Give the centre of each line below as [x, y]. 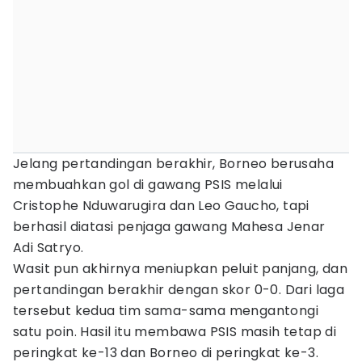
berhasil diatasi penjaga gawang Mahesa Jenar [169, 227]
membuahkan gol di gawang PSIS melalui [148, 185]
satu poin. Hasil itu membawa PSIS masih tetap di [175, 332]
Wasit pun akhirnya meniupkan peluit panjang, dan [181, 269]
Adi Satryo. [48, 248]
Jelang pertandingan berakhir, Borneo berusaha [173, 164]
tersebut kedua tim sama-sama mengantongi [166, 311]
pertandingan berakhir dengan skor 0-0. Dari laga [179, 290]
